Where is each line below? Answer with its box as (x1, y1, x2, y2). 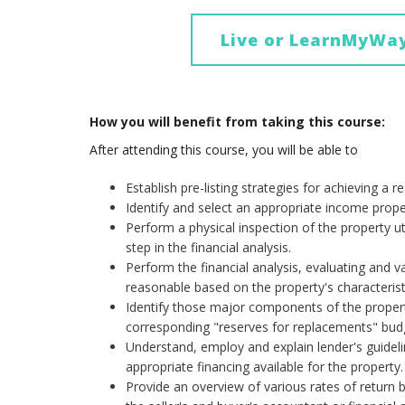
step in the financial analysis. (125, 239, 291, 257)
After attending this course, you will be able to (89, 141, 358, 159)
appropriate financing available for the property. (125, 358, 403, 376)
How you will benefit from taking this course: (89, 112, 385, 130)
